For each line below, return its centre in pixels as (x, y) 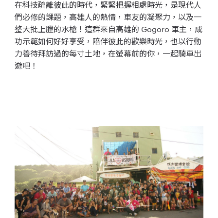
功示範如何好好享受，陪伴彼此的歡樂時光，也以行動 (108, 41)
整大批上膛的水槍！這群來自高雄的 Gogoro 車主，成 (109, 29)
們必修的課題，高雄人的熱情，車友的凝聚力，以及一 (108, 17)
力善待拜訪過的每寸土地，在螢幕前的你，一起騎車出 (108, 53)
